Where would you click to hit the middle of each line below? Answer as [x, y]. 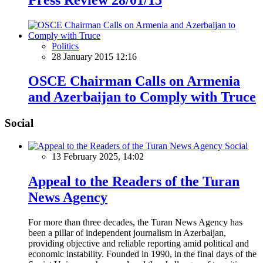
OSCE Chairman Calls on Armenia [134, 81]
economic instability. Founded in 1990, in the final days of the [142, 254]
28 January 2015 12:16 [94, 56]
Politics [65, 46]
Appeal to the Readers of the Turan [134, 181]
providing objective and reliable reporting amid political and [139, 243]
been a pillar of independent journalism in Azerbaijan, [127, 232]
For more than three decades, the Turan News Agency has [135, 222]
